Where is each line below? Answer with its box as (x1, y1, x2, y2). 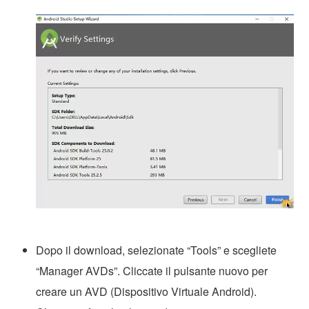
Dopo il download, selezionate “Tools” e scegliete (36, 241, 277, 258)
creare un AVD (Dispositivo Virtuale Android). (36, 283, 257, 299)
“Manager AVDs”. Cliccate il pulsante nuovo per (36, 262, 268, 279)
